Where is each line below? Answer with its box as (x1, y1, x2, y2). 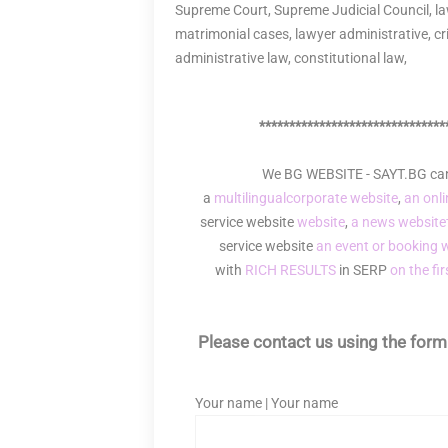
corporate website (285, 190, 398, 206)
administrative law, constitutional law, (175, 50, 407, 66)
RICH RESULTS (245, 262, 336, 278)
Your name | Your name (195, 395, 338, 411)
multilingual (213, 190, 286, 206)
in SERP (336, 262, 390, 278)
